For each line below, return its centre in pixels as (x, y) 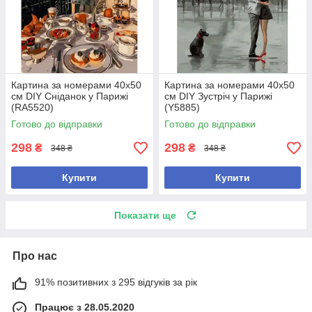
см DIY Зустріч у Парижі (218, 96)
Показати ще (145, 216)
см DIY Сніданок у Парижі (70, 96)
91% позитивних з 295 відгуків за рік (116, 282)
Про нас (35, 256)
